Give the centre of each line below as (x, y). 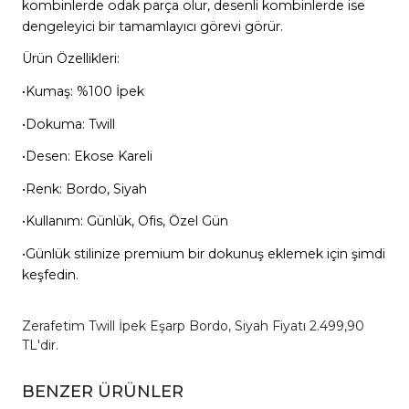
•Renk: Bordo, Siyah (84, 189)
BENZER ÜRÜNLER (102, 392)
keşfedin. (50, 275)
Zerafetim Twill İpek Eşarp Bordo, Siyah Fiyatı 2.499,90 (193, 325)
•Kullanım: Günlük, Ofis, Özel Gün (125, 221)
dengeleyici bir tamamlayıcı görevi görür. (152, 26)
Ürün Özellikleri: (70, 59)
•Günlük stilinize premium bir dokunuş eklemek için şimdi (203, 254)
